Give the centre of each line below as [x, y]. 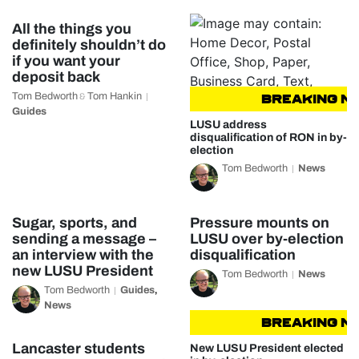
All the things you [72, 29]
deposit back [56, 77]
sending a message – [84, 239]
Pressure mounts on [259, 223]
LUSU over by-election [266, 239]
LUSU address [228, 125]
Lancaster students [79, 349]
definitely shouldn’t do [89, 45]
